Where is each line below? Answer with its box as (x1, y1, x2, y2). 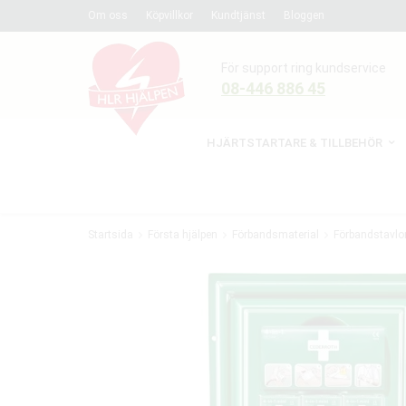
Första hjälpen (148, 228, 217, 241)
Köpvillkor (146, 9, 193, 22)
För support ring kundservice (221, 61, 386, 75)
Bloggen (284, 9, 324, 22)
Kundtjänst (211, 9, 266, 22)
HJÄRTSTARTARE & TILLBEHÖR (207, 136, 382, 150)
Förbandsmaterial (232, 228, 319, 241)
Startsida (88, 228, 133, 241)
